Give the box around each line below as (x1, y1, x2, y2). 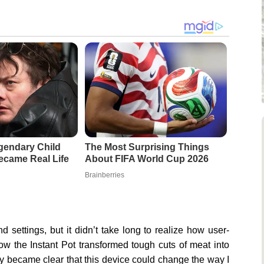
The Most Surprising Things (84, 142, 209, 153)
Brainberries (84, 171, 124, 180)
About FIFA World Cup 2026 (84, 154, 209, 164)
